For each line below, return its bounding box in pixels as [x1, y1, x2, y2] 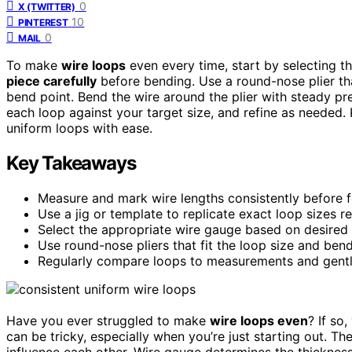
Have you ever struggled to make [6, 312, 210, 328]
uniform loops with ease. [6, 119, 152, 136]
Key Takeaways [6, 151, 136, 174]
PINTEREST [18, 16, 68, 28]
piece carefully [6, 72, 97, 89]
